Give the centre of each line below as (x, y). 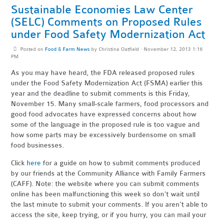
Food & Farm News (67, 49)
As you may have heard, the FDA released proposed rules (103, 73)
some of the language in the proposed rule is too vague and (106, 124)
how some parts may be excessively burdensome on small (103, 135)
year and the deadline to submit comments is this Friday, (101, 93)
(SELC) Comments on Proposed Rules (107, 22)
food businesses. (38, 145)
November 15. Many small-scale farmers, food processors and (110, 104)
